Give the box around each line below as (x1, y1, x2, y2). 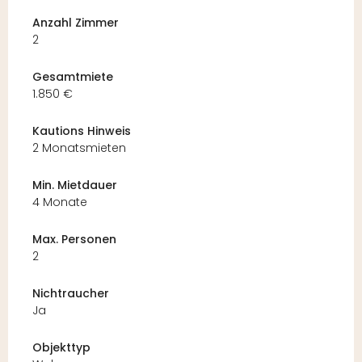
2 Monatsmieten (32, 140, 126, 157)
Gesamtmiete (32, 69, 113, 86)
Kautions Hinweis (32, 123, 131, 140)
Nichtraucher (32, 285, 109, 302)
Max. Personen (32, 231, 116, 248)
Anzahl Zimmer (32, 15, 119, 32)
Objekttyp (32, 339, 90, 356)
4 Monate (32, 194, 87, 211)
